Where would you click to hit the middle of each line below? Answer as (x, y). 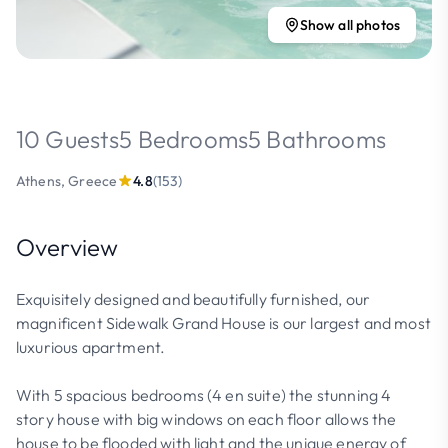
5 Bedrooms (184, 139)
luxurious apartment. (91, 347)
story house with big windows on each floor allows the (206, 419)
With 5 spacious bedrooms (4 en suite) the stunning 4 (204, 395)
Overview (67, 247)
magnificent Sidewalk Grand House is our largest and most (223, 323)
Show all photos (349, 25)
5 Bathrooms (317, 139)
